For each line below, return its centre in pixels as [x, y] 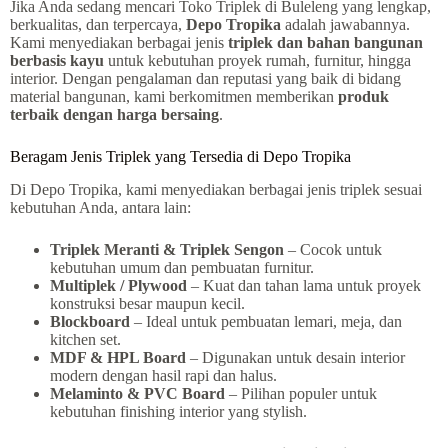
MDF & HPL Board [118, 358]
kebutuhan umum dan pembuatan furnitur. [182, 268]
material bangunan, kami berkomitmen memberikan [174, 97]
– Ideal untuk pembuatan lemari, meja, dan [266, 322]
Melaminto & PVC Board [137, 394]
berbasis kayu [57, 61]
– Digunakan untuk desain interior [295, 358]
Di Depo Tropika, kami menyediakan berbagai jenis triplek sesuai [216, 190]
